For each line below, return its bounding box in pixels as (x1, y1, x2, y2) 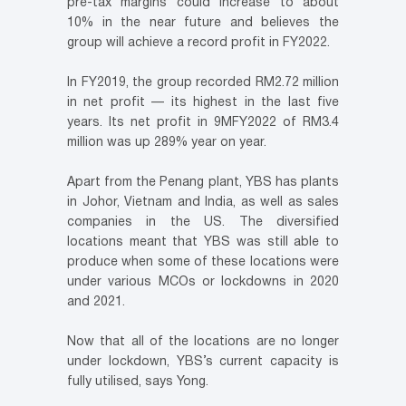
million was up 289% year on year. (67, 136, 266, 149)
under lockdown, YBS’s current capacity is (67, 355, 339, 368)
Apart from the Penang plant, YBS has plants (67, 176, 339, 188)
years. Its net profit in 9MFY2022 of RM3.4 (67, 116, 339, 129)
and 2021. (67, 295, 125, 308)
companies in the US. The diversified (67, 216, 339, 228)
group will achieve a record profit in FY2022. (67, 36, 330, 49)
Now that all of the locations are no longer (67, 335, 339, 348)
